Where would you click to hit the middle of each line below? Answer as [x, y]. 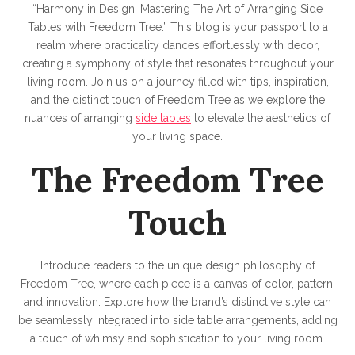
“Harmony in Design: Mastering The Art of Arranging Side [177, 9]
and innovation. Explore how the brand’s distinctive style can [177, 302]
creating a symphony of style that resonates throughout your [177, 64]
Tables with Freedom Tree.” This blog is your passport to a [177, 27]
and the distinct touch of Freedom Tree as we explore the [177, 100]
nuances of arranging [80, 118]
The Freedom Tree [177, 180]
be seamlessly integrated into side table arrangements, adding [177, 321]
